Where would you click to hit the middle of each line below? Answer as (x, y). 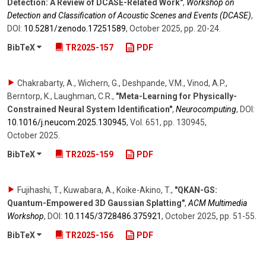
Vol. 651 (145, 122)
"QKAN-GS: (196, 190)
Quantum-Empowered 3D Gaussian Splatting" (96, 203)
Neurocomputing (206, 109)
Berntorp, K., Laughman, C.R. (60, 96)
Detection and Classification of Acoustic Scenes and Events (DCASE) (129, 16)
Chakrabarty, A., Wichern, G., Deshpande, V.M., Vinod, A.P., (122, 83)
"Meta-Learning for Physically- (176, 96)
